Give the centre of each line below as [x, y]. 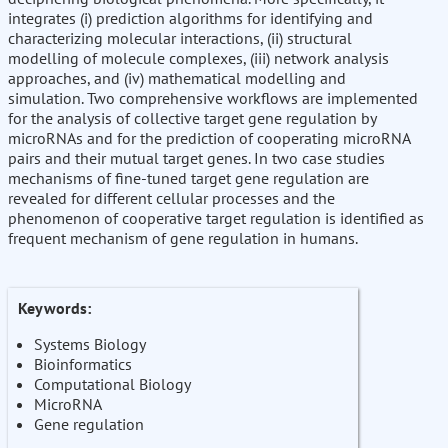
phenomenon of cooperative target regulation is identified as [216, 218]
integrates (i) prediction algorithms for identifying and [190, 18]
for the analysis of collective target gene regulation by [192, 118]
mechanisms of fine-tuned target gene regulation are [188, 178]
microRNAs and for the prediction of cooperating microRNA [209, 138]
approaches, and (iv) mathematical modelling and [177, 78]
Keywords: [54, 308]
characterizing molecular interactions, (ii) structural [180, 38]
